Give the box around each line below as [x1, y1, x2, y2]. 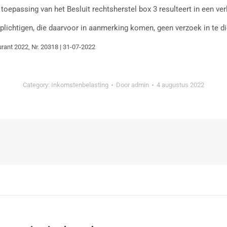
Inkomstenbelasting [51, 81, 108, 89]
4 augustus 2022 [157, 81, 204, 89]
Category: [23, 81, 51, 89]
